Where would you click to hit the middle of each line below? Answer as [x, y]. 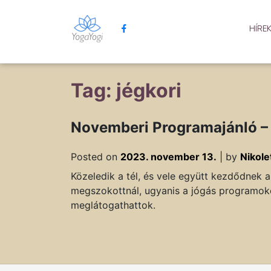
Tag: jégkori [126, 90]
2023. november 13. [168, 157]
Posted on [96, 157]
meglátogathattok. [113, 205]
